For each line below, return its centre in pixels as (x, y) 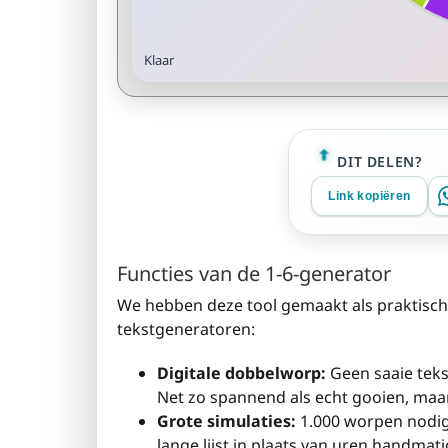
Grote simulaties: (226, 421)
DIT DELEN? (379, 161)
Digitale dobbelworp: (241, 373)
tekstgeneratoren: (186, 329)
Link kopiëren (369, 196)
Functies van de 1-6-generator (254, 273)
